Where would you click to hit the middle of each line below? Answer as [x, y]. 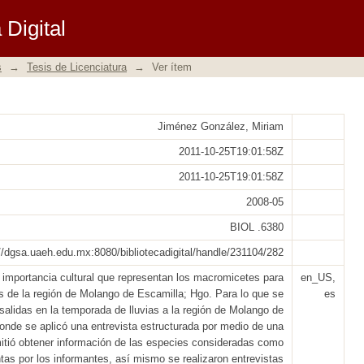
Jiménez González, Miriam [221, 126]
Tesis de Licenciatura [77, 67]
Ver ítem [172, 67]
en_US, [318, 277]
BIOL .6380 [257, 227]
